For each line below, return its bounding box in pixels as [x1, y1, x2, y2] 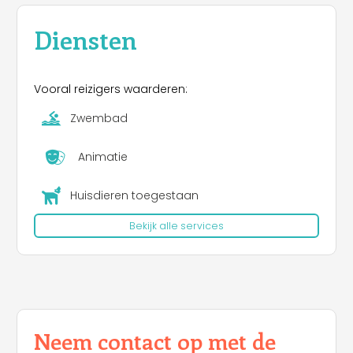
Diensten [34, 21, 137, 56]
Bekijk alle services [129, 218, 224, 232]
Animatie [77, 149, 128, 165]
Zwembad [69, 110, 128, 127]
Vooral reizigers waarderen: [34, 80, 188, 97]
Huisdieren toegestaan [69, 188, 199, 204]
